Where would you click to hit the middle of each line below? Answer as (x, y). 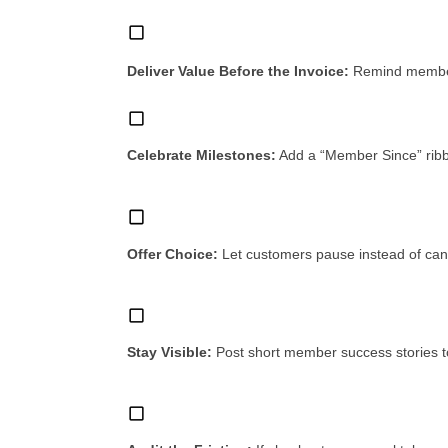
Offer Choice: (172, 253)
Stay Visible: (169, 351)
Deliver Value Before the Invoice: (238, 71)
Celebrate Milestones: (201, 155)
